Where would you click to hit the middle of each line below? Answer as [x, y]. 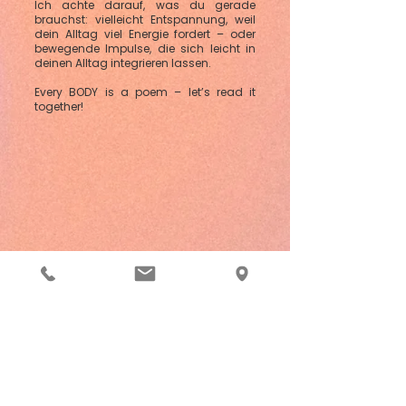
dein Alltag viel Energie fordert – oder [145, 34]
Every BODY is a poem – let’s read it [145, 92]
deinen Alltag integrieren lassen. [123, 63]
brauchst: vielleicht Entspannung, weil [145, 19]
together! [59, 106]
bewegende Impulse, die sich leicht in [145, 48]
